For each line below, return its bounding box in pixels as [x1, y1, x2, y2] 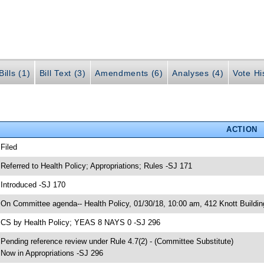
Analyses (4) [172, 68, 224, 78]
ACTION [226, 124, 258, 134]
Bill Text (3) [39, 68, 86, 78]
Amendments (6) [95, 68, 163, 78]
